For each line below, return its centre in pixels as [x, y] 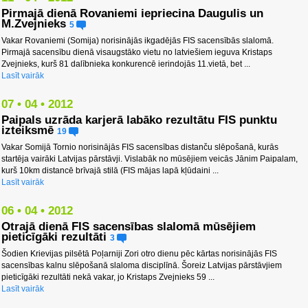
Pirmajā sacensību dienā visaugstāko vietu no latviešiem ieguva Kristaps [137, 53]
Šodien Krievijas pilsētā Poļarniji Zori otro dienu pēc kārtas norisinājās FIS [139, 254]
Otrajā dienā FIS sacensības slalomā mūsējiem [129, 227]
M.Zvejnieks [34, 24]
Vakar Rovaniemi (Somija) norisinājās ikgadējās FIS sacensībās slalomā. [137, 41]
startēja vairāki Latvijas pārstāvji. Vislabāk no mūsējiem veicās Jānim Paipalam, [150, 159]
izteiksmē [27, 131]
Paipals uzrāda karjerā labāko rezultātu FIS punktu [139, 120]
